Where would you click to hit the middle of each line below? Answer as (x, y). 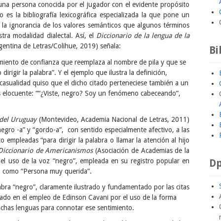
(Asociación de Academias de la (141, 150)
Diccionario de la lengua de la (143, 36)
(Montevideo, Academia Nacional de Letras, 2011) (113, 119)
